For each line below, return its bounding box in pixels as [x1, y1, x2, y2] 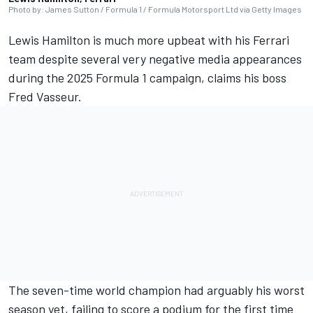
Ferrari [253, 32, 289, 48]
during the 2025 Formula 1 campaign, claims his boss [8, 70, 286, 86]
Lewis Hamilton [8, 32, 90, 48]
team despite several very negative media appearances [8, 51, 302, 67]
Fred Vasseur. [8, 89, 85, 105]
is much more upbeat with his [90, 32, 253, 48]
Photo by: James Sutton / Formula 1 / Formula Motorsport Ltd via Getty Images [8, 4, 302, 15]
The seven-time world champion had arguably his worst [8, 282, 305, 298]
